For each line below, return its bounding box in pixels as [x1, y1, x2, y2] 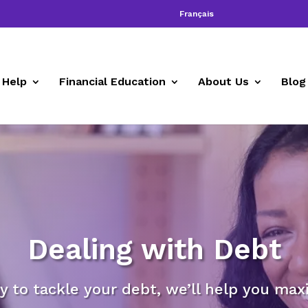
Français [179, 9, 214, 19]
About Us [198, 75, 249, 88]
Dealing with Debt [27, 232, 281, 267]
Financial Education [59, 75, 166, 88]
